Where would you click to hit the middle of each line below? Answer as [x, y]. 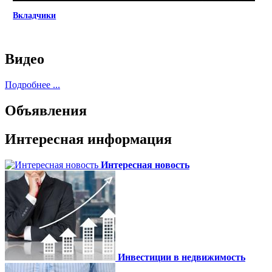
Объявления [46, 110]
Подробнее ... [32, 85]
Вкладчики [35, 15]
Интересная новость [145, 165]
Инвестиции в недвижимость [182, 257]
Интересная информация [88, 139]
